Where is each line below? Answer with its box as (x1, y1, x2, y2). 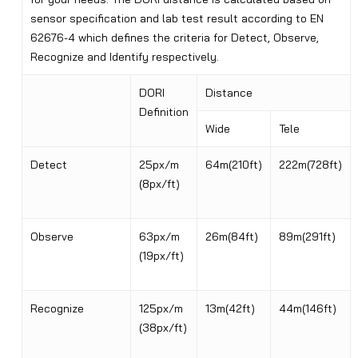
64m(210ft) (205, 157, 262, 173)
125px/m (138, 301, 186, 316)
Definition (138, 105, 189, 120)
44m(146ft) (278, 301, 336, 316)
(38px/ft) (138, 320, 187, 336)
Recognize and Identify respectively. (30, 50, 219, 65)
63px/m (138, 229, 183, 245)
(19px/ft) (138, 249, 184, 264)
